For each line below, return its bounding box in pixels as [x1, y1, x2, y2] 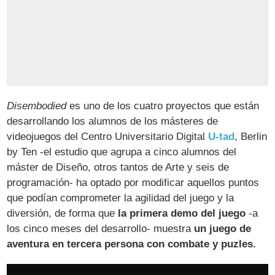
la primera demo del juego [118, 207, 246, 219]
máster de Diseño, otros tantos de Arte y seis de [7, 161, 230, 173]
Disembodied [7, 99, 67, 112]
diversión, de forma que [7, 207, 118, 219]
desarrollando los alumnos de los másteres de [7, 115, 219, 127]
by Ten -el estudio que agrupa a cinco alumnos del [7, 145, 237, 158]
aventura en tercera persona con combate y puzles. [7, 238, 257, 250]
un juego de [194, 222, 252, 234]
